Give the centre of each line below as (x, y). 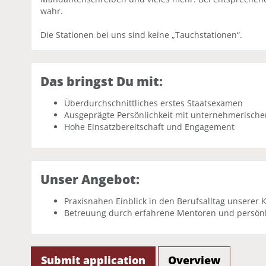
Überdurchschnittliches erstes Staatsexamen (153, 103)
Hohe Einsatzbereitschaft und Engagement (149, 126)
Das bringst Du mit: (102, 81)
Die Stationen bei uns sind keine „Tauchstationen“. (142, 34)
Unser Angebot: (90, 179)
